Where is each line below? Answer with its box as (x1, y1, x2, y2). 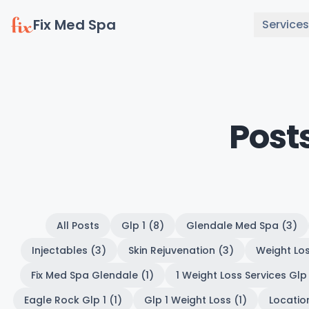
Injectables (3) (31, 243, 106, 257)
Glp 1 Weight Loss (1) (143, 293, 247, 307)
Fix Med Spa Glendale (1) (31, 268, 154, 282)
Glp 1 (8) (121, 219, 164, 232)
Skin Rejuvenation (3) (128, 243, 234, 257)
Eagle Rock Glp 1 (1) (23, 293, 122, 307)
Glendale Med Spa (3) (186, 219, 297, 232)
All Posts (57, 219, 99, 232)
